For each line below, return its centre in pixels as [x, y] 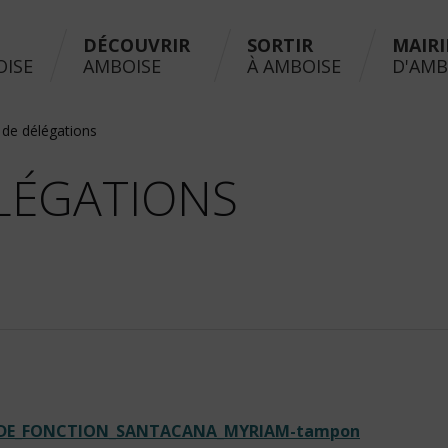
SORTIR [280, 45]
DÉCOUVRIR [136, 45]
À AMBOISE [294, 66]
